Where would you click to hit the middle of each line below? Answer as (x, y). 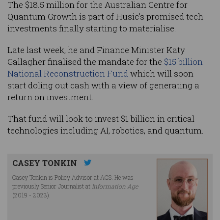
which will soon (161, 74)
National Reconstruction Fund (68, 74)
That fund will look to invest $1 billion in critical (101, 119)
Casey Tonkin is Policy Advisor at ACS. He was (73, 178)
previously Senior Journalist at (52, 186)
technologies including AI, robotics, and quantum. (106, 131)
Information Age (115, 186)
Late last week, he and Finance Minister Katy (96, 50)
